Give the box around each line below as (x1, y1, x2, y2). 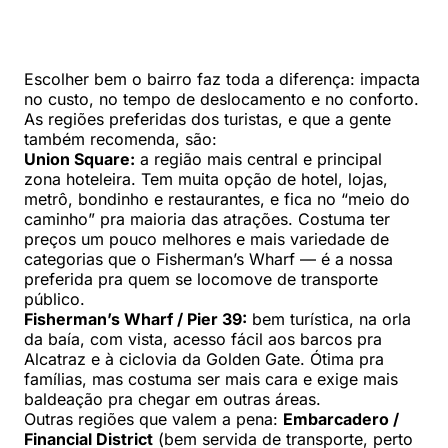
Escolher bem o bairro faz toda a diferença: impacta (24, 69, 420, 90)
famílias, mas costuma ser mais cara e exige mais (24, 369, 398, 390)
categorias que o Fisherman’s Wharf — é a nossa (24, 249, 393, 270)
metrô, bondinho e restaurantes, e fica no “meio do (24, 189, 410, 210)
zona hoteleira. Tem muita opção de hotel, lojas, (24, 169, 388, 190)
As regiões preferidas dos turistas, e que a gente (24, 109, 391, 130)
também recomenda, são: (24, 129, 217, 150)
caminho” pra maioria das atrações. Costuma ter (24, 209, 390, 230)
